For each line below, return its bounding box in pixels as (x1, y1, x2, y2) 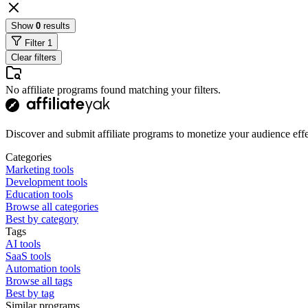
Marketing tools (5, 163, 74, 175)
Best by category (5, 212, 78, 225)
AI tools (5, 237, 41, 250)
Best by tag (5, 287, 54, 299)
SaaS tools (5, 250, 51, 262)
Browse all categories (5, 200, 98, 212)
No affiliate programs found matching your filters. (5, 83, 221, 96)
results (41, 20, 70, 31)
